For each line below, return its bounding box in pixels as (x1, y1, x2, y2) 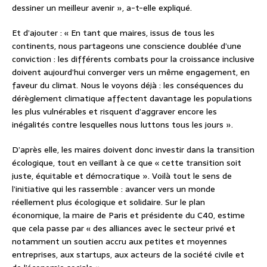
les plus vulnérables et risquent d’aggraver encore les (12, 105, 217, 119)
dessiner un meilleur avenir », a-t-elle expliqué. (12, 1, 192, 15)
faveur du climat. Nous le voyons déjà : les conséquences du (12, 79, 243, 92)
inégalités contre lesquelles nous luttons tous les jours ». (12, 118, 233, 132)
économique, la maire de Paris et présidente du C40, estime (12, 209, 245, 222)
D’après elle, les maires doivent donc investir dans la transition (12, 143, 254, 157)
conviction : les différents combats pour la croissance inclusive (12, 52, 254, 66)
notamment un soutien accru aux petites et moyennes (12, 235, 227, 249)
